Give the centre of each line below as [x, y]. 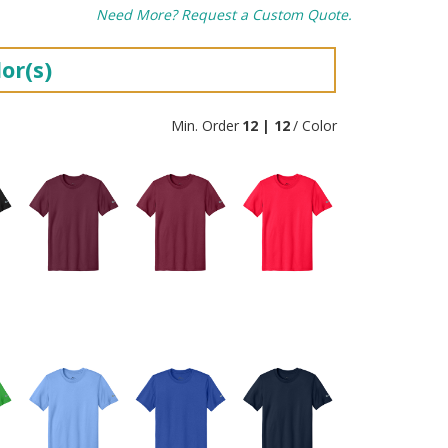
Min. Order [205, 125]
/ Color [315, 125]
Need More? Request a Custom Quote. [224, 14]
